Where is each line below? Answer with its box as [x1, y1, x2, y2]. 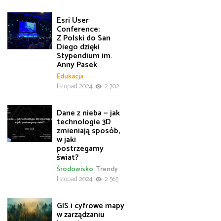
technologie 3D [57, 115, 111, 129]
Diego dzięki [57, 40, 100, 54]
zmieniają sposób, [57, 124, 120, 138]
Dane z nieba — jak [57, 106, 120, 120]
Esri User [57, 13, 89, 27]
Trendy [96, 164, 118, 175]
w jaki [57, 133, 76, 147]
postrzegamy [57, 142, 104, 155]
